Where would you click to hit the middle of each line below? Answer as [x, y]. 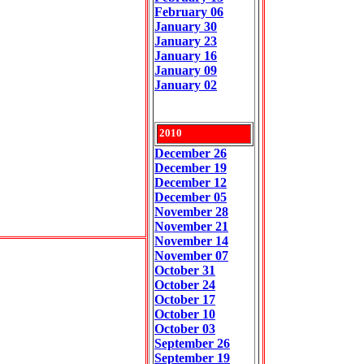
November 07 [191, 256]
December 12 [191, 182]
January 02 [186, 85]
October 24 [185, 285]
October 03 [185, 329]
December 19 [191, 168]
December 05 [191, 197]
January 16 [186, 56]
